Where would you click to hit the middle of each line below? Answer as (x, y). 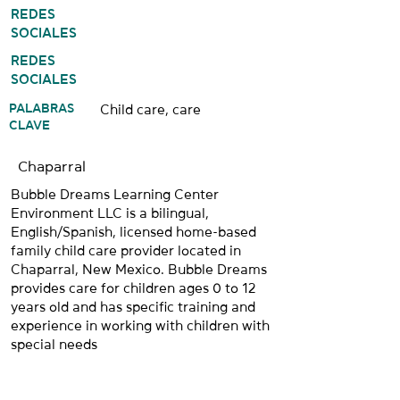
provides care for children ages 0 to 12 (133, 288)
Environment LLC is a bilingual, (110, 213)
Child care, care (150, 109)
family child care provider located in (126, 250)
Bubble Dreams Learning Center (115, 194)
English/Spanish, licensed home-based (133, 232)
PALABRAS (42, 108)
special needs (54, 344)
